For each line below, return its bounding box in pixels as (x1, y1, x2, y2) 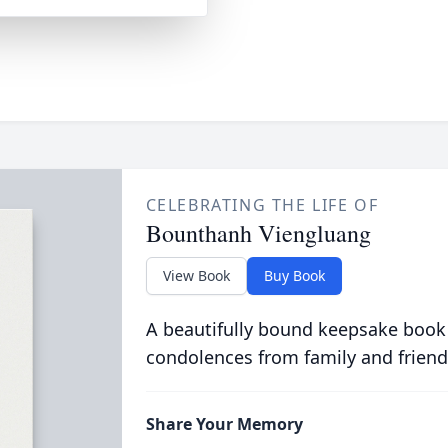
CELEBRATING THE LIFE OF (145, 194, 379, 216)
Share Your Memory (145, 413, 303, 435)
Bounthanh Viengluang (145, 217, 371, 249)
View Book (162, 266, 230, 285)
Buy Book (263, 266, 325, 285)
